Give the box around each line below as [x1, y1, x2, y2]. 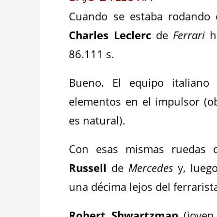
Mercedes [128, 160, 173, 175]
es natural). [69, 113, 126, 127]
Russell [69, 160, 107, 175]
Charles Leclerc [69, 28, 151, 42]
